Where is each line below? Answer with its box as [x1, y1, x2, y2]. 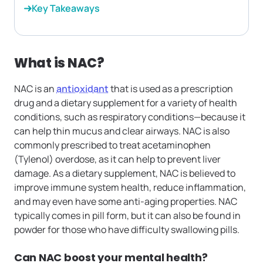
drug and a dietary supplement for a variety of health [14, 96, 237, 110]
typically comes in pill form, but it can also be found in [14, 209, 241, 222]
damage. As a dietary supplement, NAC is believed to [14, 167, 235, 180]
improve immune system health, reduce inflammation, [14, 181, 246, 194]
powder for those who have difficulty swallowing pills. [14, 223, 241, 237]
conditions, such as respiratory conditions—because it [14, 110, 245, 124]
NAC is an [14, 82, 56, 96]
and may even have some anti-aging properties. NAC [14, 195, 237, 208]
